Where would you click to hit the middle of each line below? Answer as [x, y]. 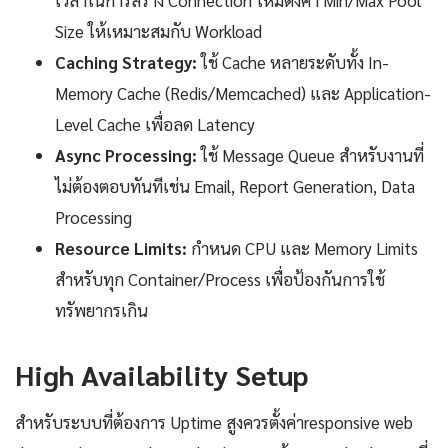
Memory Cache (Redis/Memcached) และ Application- [243, 93]
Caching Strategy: [126, 62]
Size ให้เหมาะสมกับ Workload [158, 31]
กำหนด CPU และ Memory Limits [302, 248]
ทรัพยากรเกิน [101, 310]
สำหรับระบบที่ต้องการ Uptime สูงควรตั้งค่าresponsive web [214, 422]
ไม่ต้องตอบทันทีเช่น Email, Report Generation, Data [235, 186]
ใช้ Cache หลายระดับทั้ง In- [293, 62]
